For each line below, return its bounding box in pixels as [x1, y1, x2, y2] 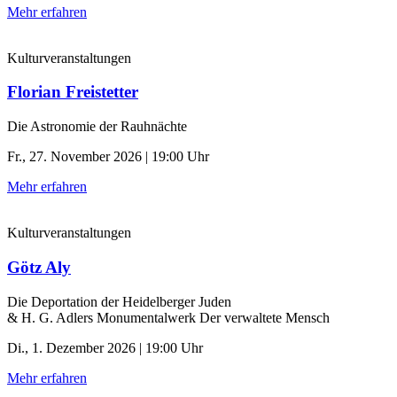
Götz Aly [7, 257, 71, 276]
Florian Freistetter [7, 82, 138, 102]
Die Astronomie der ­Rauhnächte [7, 119, 187, 135]
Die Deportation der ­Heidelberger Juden [7, 293, 231, 309]
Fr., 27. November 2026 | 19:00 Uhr [7, 149, 209, 165]
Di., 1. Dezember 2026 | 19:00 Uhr [7, 339, 203, 355]
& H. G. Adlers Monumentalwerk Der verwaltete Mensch [7, 309, 330, 325]
